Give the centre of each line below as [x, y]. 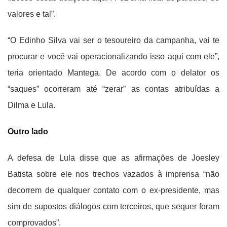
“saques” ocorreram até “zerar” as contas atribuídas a [113, 89]
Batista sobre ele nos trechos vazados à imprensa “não [113, 174]
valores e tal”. [32, 14]
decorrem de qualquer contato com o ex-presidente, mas [113, 191]
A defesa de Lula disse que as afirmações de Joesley [113, 158]
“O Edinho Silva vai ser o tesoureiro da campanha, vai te [113, 41]
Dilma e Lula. [31, 105]
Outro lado [28, 132]
